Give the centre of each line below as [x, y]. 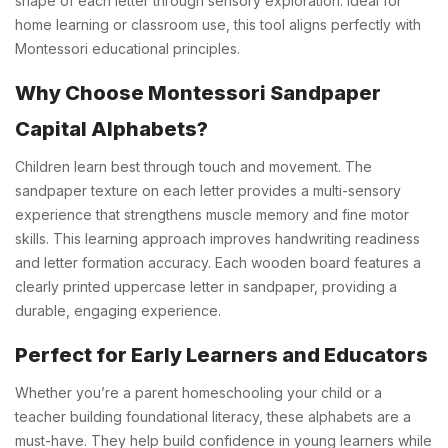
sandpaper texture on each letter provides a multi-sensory [208, 190]
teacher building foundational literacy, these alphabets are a [213, 416]
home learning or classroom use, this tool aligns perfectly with [218, 24]
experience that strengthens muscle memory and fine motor [212, 214]
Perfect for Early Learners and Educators [221, 354]
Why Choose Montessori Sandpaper [198, 92]
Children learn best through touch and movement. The [193, 166]
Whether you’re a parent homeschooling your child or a [198, 392]
